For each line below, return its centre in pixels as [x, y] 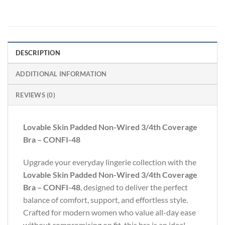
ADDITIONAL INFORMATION [61, 74]
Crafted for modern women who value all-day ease [109, 212]
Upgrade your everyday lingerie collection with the [110, 162]
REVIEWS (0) [35, 95]
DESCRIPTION [38, 52]
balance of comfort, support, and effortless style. [105, 200]
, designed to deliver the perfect [134, 187]
